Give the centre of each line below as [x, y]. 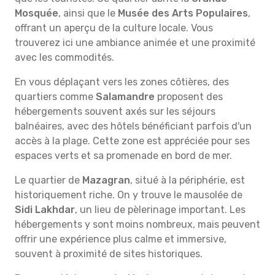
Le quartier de [48, 180]
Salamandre [125, 97]
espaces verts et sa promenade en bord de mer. [123, 156]
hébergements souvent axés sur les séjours [115, 111]
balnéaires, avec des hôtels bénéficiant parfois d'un [133, 126]
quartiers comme [55, 97]
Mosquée [37, 13]
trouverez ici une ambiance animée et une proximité [135, 43]
